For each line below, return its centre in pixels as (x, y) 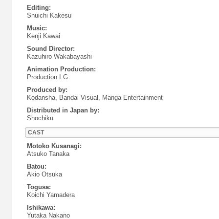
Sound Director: (51, 49)
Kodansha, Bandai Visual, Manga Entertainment (95, 98)
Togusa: (39, 187)
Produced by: (47, 90)
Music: (37, 28)
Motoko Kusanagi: (54, 146)
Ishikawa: (41, 208)
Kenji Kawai (44, 36)
